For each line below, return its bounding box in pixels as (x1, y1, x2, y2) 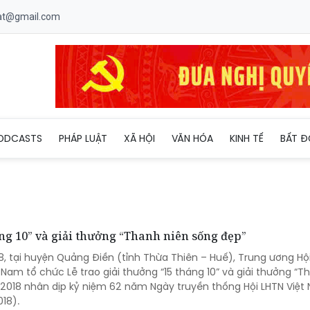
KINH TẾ (230, 131, 264, 145)
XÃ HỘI (124, 131, 155, 145)
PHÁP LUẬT (59, 131, 107, 145)
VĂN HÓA (172, 131, 213, 145)
